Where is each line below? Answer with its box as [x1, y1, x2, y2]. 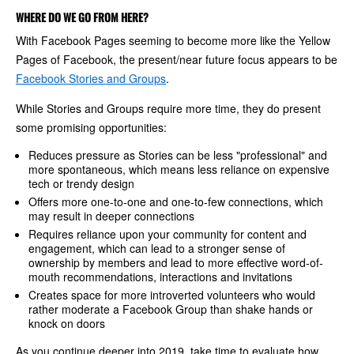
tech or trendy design [28, 175, 134, 191]
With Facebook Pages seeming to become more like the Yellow [16, 32, 330, 48]
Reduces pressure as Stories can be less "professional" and [28, 146, 327, 163]
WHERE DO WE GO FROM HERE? [16, 8, 149, 25]
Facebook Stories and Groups [16, 70, 166, 86]
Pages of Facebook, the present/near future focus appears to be [16, 51, 337, 67]
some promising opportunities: [16, 119, 167, 135]
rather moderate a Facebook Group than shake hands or [28, 300, 313, 317]
